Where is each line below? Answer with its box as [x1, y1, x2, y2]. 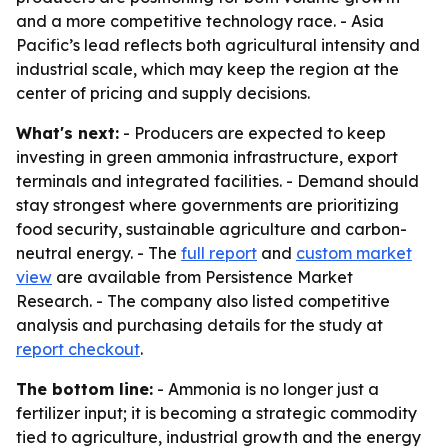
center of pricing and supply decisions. [16, 83, 310, 103]
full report [181, 243, 257, 263]
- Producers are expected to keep [119, 123, 386, 143]
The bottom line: [16, 379, 153, 399]
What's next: [16, 123, 119, 143]
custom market [296, 243, 412, 263]
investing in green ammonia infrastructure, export [16, 147, 398, 167]
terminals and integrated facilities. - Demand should [16, 171, 419, 191]
